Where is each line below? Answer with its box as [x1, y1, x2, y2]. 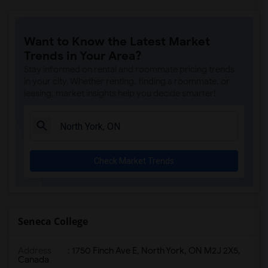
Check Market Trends [94, 156, 174, 166]
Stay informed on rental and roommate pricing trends [24, 64, 234, 75]
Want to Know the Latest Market [24, 34, 210, 49]
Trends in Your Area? [24, 48, 142, 63]
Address [18, 245, 51, 256]
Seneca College [18, 215, 88, 228]
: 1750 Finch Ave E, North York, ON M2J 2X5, [66, 245, 240, 256]
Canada [18, 254, 49, 265]
